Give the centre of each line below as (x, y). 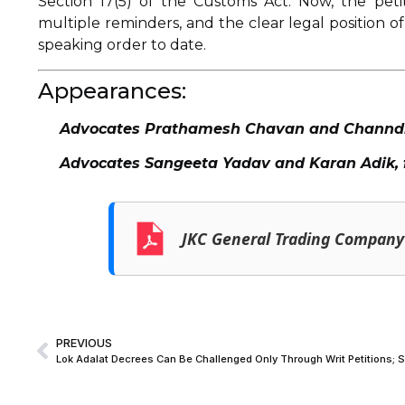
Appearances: (112, 90)
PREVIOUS (84, 343)
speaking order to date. (122, 45)
